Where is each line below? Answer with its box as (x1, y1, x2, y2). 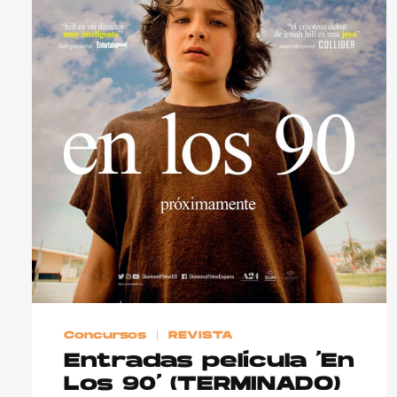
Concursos (64, 330, 146, 341)
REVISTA (168, 330, 234, 341)
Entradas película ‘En (64, 352, 354, 373)
